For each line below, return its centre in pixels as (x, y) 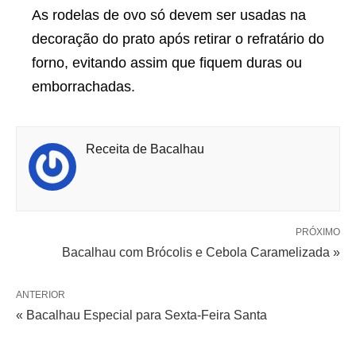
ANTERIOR (41, 295)
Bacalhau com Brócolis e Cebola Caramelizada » (201, 253)
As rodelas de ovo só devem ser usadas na (169, 15)
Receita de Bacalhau (145, 149)
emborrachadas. (83, 87)
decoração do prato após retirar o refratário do (178, 39)
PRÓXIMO (318, 232)
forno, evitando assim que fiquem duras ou (167, 63)
